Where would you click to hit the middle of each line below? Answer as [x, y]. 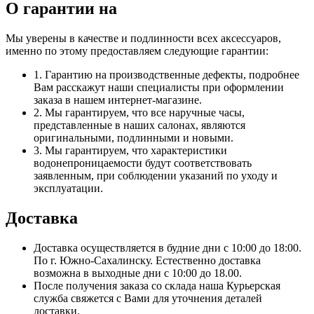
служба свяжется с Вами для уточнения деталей [148, 299]
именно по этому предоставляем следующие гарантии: [137, 51]
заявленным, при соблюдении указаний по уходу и [156, 176]
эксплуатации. [68, 189]
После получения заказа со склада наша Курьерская [157, 286]
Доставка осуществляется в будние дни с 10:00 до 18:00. [168, 248]
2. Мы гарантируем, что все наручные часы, [139, 113]
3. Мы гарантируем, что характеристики [130, 151]
